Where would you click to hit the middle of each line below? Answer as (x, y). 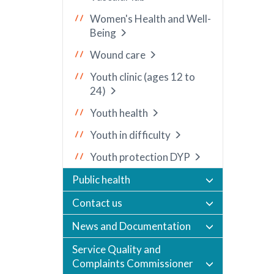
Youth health (119, 113)
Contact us (97, 203)
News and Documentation (131, 226)
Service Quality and (117, 249)
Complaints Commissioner (133, 263)
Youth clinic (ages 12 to (143, 77)
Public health (101, 180)
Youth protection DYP (140, 157)
